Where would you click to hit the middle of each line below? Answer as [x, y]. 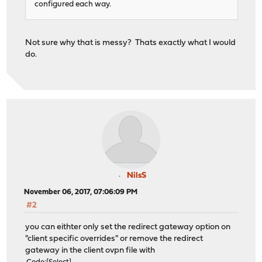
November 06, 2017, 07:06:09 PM [81, 192]
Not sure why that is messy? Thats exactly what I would [131, 43]
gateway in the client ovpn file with [90, 250]
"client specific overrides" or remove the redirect [114, 239]
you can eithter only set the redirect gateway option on [128, 227]
